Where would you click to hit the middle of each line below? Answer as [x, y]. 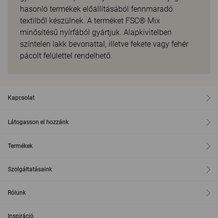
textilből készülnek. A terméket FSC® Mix [90, 21]
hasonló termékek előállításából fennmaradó [96, 9]
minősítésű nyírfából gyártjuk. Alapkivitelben [96, 32]
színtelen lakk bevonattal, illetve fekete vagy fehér [104, 44]
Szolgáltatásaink [30, 169]
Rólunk [17, 193]
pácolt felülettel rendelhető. [66, 56]
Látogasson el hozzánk [38, 122]
